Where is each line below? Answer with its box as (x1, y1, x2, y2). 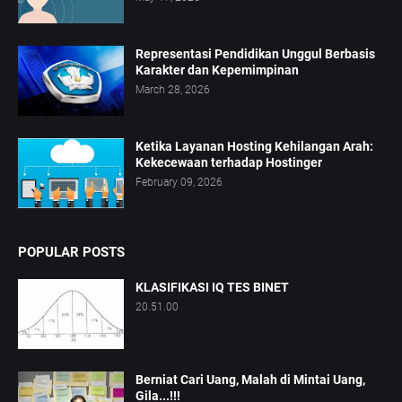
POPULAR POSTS (18, 244, 125, 261)
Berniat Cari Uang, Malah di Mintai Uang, (135, 372, 365, 388)
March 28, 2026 (135, 83, 210, 97)
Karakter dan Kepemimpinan (135, 63, 299, 78)
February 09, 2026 (135, 176, 223, 189)
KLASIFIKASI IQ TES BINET (135, 280, 289, 295)
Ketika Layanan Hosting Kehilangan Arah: (135, 139, 373, 154)
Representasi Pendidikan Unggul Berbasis (135, 47, 375, 62)
